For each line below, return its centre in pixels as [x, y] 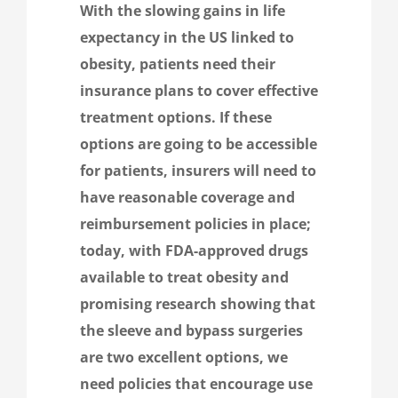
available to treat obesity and [184, 277]
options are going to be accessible [199, 143]
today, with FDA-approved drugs [194, 250]
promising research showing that [198, 303]
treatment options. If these [176, 117]
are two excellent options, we [184, 357]
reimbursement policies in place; [195, 223]
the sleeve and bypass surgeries [191, 330]
